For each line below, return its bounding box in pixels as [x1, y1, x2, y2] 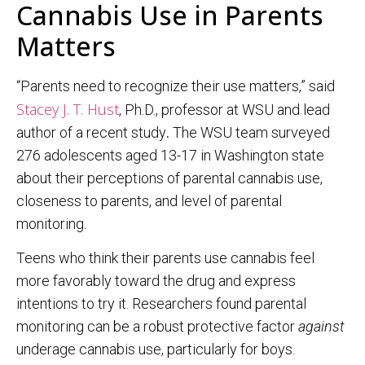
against [298, 318, 345, 336]
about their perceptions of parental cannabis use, [16, 169, 323, 187]
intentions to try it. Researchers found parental [16, 295, 306, 313]
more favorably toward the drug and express [16, 272, 296, 290]
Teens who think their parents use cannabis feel [16, 249, 314, 267]
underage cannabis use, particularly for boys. [16, 341, 295, 358]
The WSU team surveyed [169, 123, 330, 141]
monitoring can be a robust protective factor [16, 318, 298, 336]
